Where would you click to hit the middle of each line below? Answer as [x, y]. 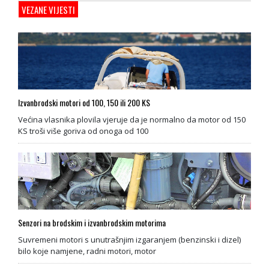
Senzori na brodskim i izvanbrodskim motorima [92, 222]
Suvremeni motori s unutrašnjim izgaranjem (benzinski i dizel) [129, 240]
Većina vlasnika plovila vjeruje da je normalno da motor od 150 [132, 119]
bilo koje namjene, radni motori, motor [87, 251]
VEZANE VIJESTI [48, 10]
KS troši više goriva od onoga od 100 [83, 131]
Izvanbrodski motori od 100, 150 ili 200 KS [84, 102]
